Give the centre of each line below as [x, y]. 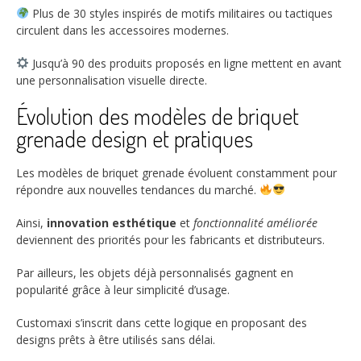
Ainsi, [31, 222]
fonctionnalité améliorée [255, 222]
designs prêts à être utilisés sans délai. [116, 339]
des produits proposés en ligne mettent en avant [213, 63]
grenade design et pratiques [135, 138]
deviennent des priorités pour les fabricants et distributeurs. [170, 239]
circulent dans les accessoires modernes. [122, 30]
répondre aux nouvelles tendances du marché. [138, 189]
